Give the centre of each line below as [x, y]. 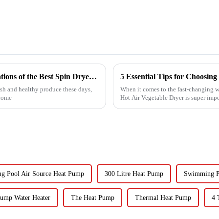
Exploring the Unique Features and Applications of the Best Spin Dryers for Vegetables [93, 77]
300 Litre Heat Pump [134, 174]
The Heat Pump [93, 198]
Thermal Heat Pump [163, 198]
